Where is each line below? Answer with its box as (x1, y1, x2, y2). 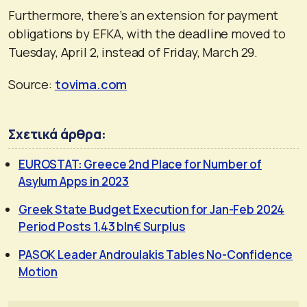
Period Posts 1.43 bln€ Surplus (19, 218, 186, 234)
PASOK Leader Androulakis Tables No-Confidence (19, 246, 293, 262)
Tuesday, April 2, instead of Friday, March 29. (8, 43, 258, 60)
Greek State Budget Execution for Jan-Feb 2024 (19, 201, 285, 217)
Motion (19, 263, 58, 280)
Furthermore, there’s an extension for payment (8, 6, 279, 23)
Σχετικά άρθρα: (8, 125, 106, 143)
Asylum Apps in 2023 (19, 173, 130, 189)
